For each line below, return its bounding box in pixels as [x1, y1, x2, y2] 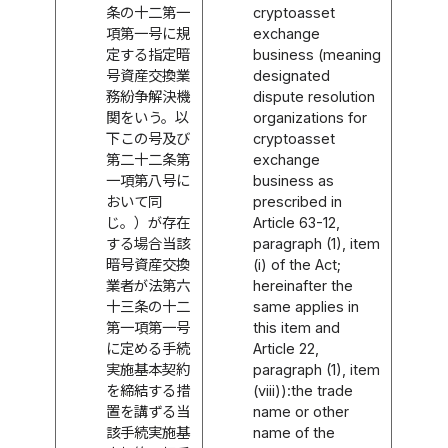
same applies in [253, 297, 360, 315]
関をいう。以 [106, 108, 190, 126]
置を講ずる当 [106, 402, 191, 420]
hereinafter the [253, 276, 354, 294]
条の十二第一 [106, 3, 191, 21]
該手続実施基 [106, 423, 191, 441]
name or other [253, 402, 350, 420]
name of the [253, 423, 336, 441]
